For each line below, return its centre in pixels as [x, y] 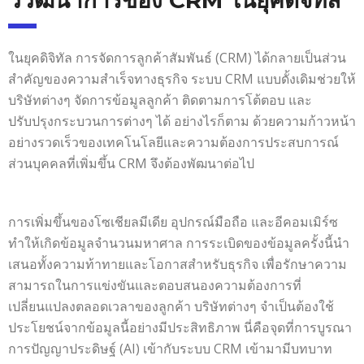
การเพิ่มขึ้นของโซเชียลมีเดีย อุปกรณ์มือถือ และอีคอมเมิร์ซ [173, 221]
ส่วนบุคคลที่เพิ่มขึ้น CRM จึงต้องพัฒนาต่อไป [131, 163]
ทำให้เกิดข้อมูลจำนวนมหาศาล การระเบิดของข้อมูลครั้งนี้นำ [179, 243]
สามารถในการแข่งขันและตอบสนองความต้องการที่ [155, 285]
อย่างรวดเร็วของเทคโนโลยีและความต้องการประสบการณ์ [173, 142]
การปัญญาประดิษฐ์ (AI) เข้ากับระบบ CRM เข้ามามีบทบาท [170, 348]
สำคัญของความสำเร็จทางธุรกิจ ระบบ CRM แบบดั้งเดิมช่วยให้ [182, 78]
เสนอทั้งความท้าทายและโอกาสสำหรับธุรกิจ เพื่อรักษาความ [178, 264]
